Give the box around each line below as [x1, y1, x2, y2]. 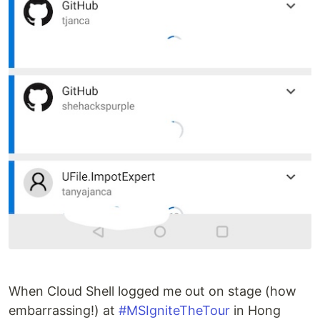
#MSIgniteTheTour [119, 302, 230, 318]
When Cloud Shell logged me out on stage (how [9, 283, 296, 299]
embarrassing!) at [9, 302, 119, 318]
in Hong [230, 302, 281, 318]
